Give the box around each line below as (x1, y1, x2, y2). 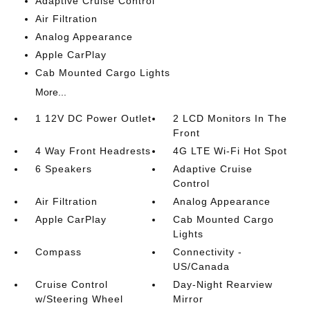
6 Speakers (35, 163, 92, 174)
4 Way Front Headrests (35, 145, 151, 156)
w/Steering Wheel (35, 293, 123, 304)
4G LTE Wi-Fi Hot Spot (173, 145, 288, 156)
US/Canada (173, 261, 230, 272)
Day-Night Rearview (173, 279, 273, 290)
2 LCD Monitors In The (173, 113, 288, 124)
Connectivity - (173, 246, 243, 257)
